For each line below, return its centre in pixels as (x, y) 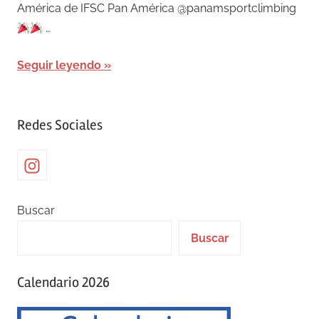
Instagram (49, 164)
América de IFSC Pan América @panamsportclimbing (158, 9)
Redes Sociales (60, 125)
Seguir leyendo (59, 66)
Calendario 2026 (63, 283)
